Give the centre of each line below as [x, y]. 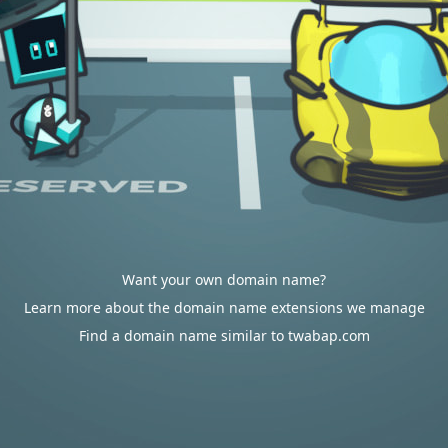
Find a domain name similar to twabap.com [224, 335]
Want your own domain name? [224, 279]
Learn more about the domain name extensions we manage [224, 307]
